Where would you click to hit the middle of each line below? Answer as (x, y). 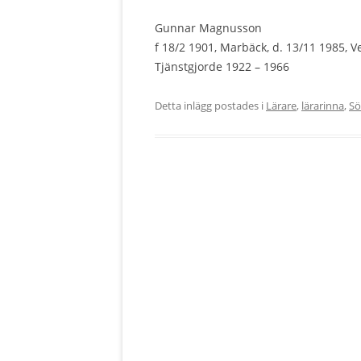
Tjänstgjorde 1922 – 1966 (222, 66)
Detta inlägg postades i (210, 106)
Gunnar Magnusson (208, 28)
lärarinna (323, 106)
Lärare (281, 106)
